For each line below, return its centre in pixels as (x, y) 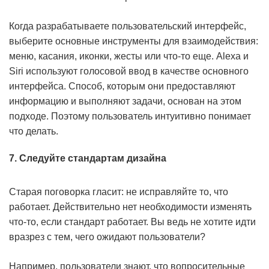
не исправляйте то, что (177, 192)
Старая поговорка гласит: (68, 192)
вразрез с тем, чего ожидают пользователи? (107, 237)
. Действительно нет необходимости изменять (150, 207)
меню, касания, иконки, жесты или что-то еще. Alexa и (129, 56)
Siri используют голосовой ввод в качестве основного (129, 71)
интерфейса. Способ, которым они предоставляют (122, 86)
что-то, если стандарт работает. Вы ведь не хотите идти (132, 222)
